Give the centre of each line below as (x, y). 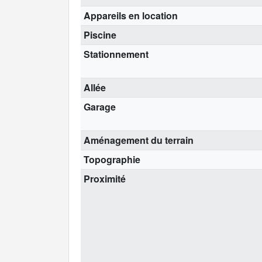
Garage (99, 106)
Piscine (100, 35)
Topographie (112, 159)
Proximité (104, 178)
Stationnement (116, 54)
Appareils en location (130, 15)
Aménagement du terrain (138, 140)
